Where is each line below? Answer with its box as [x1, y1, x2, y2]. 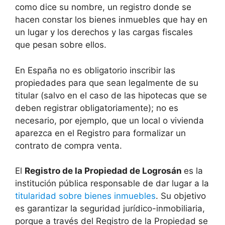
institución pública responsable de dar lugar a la [15, 178, 209, 189]
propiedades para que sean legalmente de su [15, 77, 198, 88]
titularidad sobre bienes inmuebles [15, 191, 156, 201]
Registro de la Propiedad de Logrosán [25, 166, 184, 176]
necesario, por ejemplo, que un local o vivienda [15, 115, 204, 126]
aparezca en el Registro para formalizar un [15, 128, 186, 138]
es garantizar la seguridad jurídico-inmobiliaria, [15, 203, 205, 214]
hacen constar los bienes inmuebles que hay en [15, 15, 207, 25]
